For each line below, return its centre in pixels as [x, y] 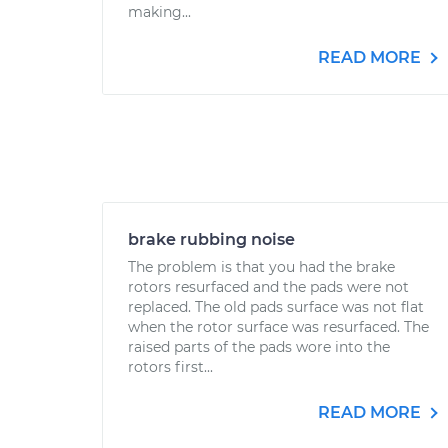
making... [159, 12]
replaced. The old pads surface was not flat [276, 307]
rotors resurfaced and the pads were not [268, 287]
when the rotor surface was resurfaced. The [278, 327]
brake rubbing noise [211, 239]
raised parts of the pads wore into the [259, 347]
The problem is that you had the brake [261, 267]
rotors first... [170, 367]
